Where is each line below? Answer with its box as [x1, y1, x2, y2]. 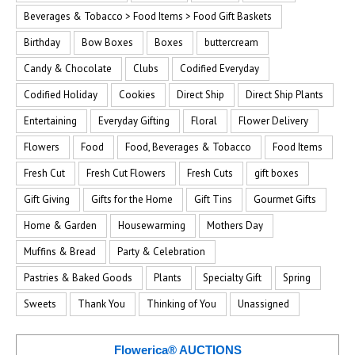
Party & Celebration [117, 245, 205, 258]
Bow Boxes [82, 36, 133, 49]
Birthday [24, 36, 60, 49]
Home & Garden [24, 219, 97, 232]
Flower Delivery [239, 114, 308, 128]
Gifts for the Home [91, 193, 173, 206]
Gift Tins [194, 193, 232, 206]
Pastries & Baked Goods [24, 271, 132, 284]
